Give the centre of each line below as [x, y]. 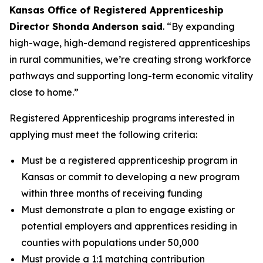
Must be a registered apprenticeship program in [129, 160]
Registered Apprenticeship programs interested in [122, 118]
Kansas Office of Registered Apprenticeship [117, 10]
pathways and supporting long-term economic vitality [131, 76]
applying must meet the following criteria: [103, 134]
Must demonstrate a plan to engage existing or [128, 210]
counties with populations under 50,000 [110, 242]
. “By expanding [199, 26]
